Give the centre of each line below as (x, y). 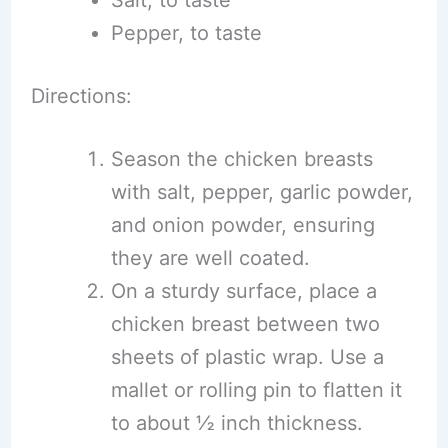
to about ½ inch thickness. (236, 423)
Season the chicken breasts (241, 159)
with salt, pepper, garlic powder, (261, 192)
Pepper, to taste (186, 33)
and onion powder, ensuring (242, 225)
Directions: (81, 96)
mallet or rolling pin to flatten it (256, 390)
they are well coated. (210, 258)
